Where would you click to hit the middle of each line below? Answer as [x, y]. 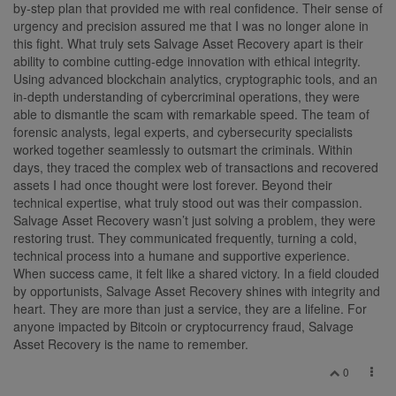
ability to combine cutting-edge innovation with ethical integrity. [187, 61]
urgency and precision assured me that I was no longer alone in [191, 25]
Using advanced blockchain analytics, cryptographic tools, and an [195, 78]
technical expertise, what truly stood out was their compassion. [188, 202]
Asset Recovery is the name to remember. [131, 343]
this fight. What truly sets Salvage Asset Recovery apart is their [188, 43]
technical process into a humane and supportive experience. [182, 255]
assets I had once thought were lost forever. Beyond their [173, 184]
